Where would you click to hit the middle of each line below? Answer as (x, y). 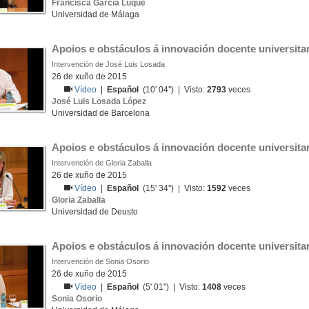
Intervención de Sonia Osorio (100, 261)
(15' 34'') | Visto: (173, 188)
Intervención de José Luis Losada (108, 64)
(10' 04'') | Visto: (173, 90)
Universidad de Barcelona (101, 113)
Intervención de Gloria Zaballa (102, 163)
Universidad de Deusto (95, 212)
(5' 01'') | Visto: (171, 287)
